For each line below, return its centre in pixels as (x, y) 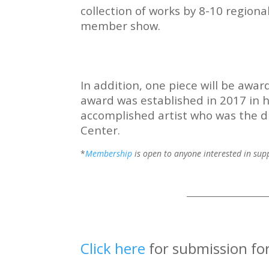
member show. (121, 26)
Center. (102, 130)
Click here (113, 249)
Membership (109, 154)
